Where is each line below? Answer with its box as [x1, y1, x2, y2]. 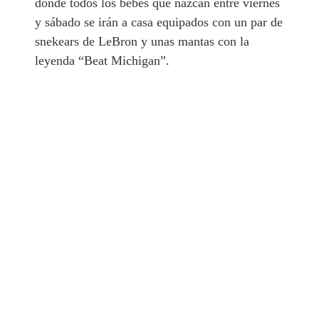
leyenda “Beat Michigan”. [35, 53, 170, 68]
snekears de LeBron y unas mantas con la [35, 33, 250, 48]
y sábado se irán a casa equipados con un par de [35, 14, 283, 29]
